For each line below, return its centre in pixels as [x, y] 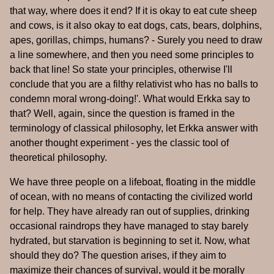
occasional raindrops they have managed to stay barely [129, 226]
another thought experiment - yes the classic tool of [119, 143]
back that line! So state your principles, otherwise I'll [121, 70]
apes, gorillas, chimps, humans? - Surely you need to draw [136, 40]
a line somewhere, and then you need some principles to [132, 55]
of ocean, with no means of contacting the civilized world [131, 197]
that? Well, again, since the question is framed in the [122, 114]
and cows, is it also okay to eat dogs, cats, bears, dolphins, [136, 26]
